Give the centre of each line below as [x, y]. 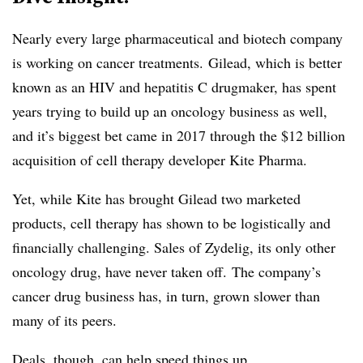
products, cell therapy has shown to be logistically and [171, 222]
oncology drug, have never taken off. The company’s [167, 271]
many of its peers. [67, 320]
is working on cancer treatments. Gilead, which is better [177, 62]
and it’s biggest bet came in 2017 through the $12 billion [179, 135]
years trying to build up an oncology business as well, [170, 111]
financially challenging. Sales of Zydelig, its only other [174, 247]
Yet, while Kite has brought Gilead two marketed [156, 198]
